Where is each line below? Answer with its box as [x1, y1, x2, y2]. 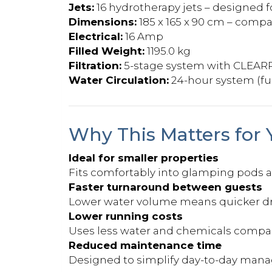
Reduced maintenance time [69, 239, 222, 251]
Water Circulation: [69, 73, 169, 86]
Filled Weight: [69, 44, 144, 57]
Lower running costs [69, 209, 183, 222]
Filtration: [69, 59, 121, 72]
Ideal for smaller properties [69, 151, 219, 164]
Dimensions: [69, 15, 137, 28]
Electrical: [69, 30, 123, 42]
